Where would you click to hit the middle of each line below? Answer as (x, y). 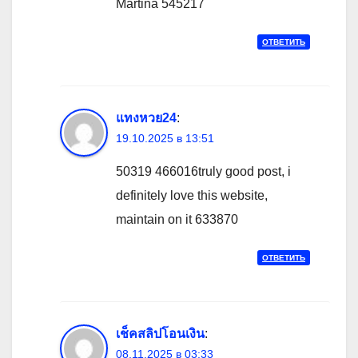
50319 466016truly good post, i (203, 172)
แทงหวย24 (146, 118)
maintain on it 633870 (177, 220)
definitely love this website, (192, 196)
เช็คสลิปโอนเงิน (160, 334)
